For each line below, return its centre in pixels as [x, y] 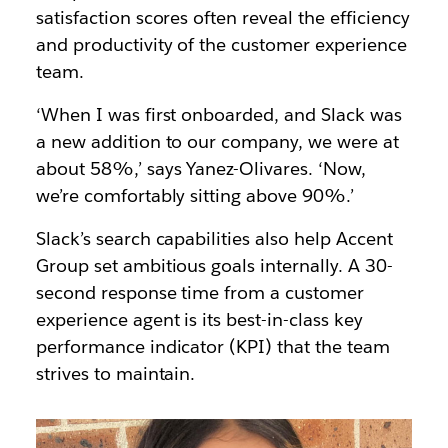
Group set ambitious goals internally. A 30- [214, 266]
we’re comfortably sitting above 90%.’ [195, 196]
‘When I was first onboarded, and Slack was [218, 115]
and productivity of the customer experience [221, 45]
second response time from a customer [200, 293]
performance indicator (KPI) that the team [212, 347]
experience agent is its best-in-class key [199, 320]
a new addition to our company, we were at [217, 142]
